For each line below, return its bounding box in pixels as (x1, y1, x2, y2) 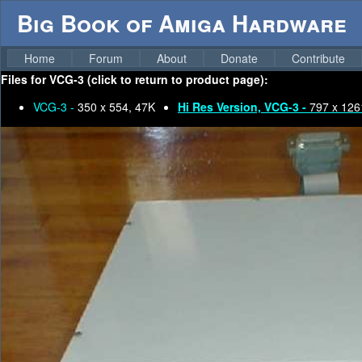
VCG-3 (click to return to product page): (49, 71, 268, 87)
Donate (221, 50, 258, 66)
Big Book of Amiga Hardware (17, 6, 347, 40)
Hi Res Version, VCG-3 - (178, 99, 309, 115)
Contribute (292, 50, 345, 66)
